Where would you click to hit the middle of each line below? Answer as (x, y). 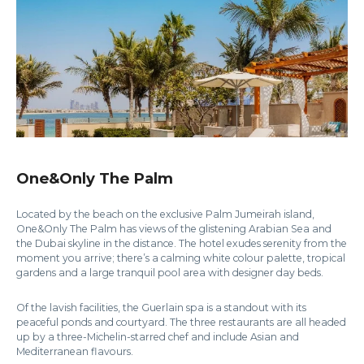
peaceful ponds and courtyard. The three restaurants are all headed (181, 322)
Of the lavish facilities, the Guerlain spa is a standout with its (161, 307)
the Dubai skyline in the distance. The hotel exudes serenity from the (182, 243)
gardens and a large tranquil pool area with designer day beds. (170, 272)
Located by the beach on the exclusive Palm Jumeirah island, (165, 214)
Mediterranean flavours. (75, 351)
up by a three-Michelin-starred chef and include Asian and (158, 336)
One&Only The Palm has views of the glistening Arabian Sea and (174, 228)
